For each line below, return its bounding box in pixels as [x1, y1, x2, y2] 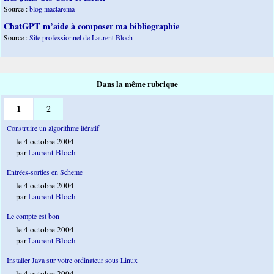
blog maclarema [29, 4, 75, 14]
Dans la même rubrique [96, 77, 178, 90]
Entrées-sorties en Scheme [7, 166, 83, 177]
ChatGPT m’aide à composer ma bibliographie [4, 20, 179, 33]
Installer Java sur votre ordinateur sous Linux [7, 254, 138, 265]
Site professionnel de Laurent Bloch [29, 32, 133, 43]
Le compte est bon [7, 210, 59, 221]
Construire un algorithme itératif [7, 122, 99, 133]
